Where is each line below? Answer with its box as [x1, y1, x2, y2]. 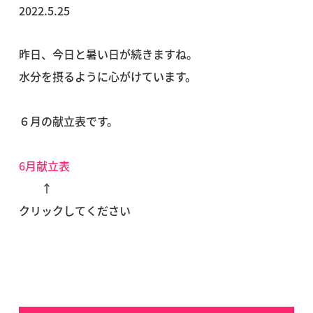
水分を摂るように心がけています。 [18, 68, 196, 85]
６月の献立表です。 [18, 112, 118, 129]
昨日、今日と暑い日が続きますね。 [18, 45, 198, 62]
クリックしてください [18, 202, 131, 219]
